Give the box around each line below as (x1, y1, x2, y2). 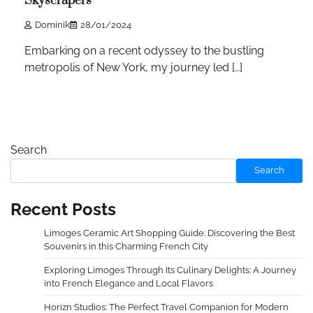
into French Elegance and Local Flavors (44, 277, 213, 289)
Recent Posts (10, 198, 116, 219)
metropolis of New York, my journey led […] (24, 60, 242, 74)
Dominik (35, 19, 70, 30)
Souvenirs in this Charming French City (44, 240, 208, 252)
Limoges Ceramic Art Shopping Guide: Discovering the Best (44, 227, 295, 238)
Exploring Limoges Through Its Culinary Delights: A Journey (44, 264, 296, 275)
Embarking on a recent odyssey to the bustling (24, 43, 264, 57)
